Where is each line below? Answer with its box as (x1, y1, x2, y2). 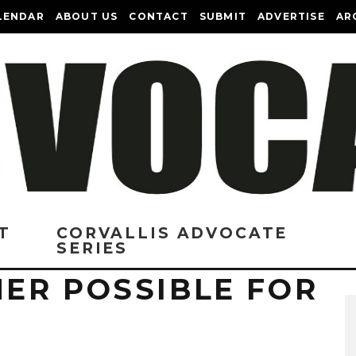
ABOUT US (55, 10, 118, 22)
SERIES (56, 239, 129, 257)
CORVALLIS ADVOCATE (56, 224, 288, 242)
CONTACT (129, 10, 188, 22)
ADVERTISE (257, 10, 325, 22)
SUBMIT (199, 10, 247, 22)
